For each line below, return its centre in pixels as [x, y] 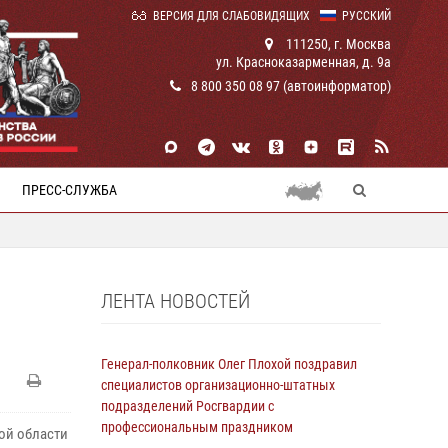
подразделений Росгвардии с [187, 406]
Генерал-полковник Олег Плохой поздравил [229, 364]
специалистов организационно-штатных [218, 385]
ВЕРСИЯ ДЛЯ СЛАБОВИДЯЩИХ [231, 16]
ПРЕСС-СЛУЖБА [69, 190]
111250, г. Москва [337, 44]
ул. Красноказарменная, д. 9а [303, 62]
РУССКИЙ [366, 16]
